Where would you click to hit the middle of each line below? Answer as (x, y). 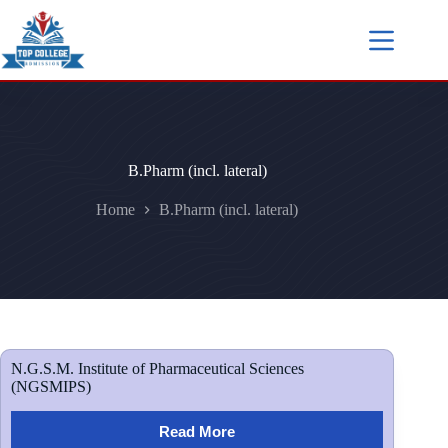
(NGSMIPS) (51, 387)
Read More (197, 431)
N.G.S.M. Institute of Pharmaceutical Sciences (157, 369)
